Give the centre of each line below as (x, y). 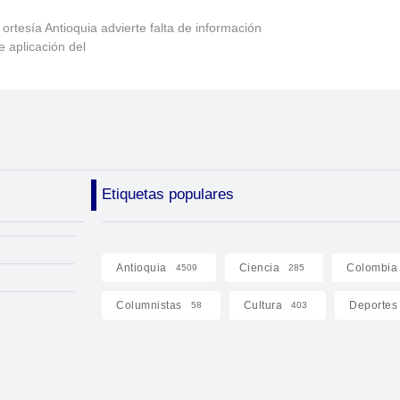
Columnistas (149, 305)
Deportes (374, 305)
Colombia (372, 267)
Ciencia (259, 267)
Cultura (263, 305)
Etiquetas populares (167, 194)
